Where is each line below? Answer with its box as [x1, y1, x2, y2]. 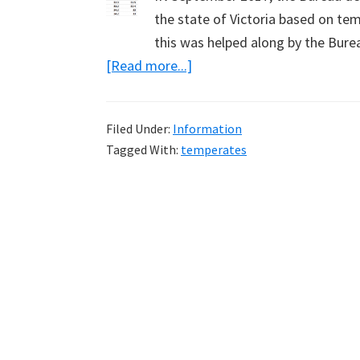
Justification [191, 171, 268, 190]
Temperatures [191, 125, 276, 144]
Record [191, 101, 235, 121]
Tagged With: [106, 141, 181, 157]
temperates [181, 141, 247, 157]
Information [173, 120, 242, 137]
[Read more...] [106, 55, 192, 75]
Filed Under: [106, 120, 173, 137]
